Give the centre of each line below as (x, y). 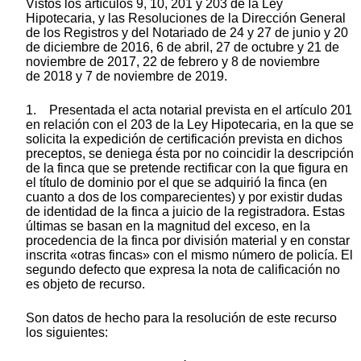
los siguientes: (67, 332)
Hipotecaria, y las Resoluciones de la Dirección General (186, 18)
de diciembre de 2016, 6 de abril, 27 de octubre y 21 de (183, 47)
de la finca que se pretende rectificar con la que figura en (187, 168)
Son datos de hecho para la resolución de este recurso (181, 317)
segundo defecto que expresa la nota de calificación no (183, 269)
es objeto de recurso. (85, 284)
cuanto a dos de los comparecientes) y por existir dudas (184, 197)
